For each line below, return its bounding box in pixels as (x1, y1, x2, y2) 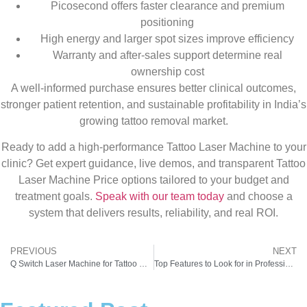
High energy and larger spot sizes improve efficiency (40, 32, 294, 45)
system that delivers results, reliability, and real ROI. (29, 206, 278, 219)
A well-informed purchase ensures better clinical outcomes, (11, 82, 296, 94)
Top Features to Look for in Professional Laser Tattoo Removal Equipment (284, 259, 293, 269)
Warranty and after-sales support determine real (52, 49, 282, 61)
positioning (140, 16, 194, 28)
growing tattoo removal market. (79, 114, 228, 127)
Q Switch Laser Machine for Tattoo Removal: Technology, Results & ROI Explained (139, 259, 147, 269)
